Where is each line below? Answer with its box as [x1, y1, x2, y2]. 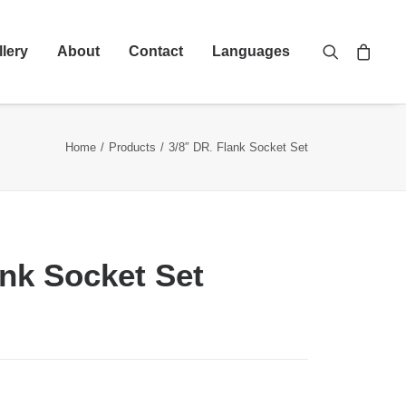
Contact [129, 43, 183, 59]
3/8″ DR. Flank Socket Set [169, 140, 308, 154]
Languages [212, 43, 290, 59]
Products [109, 140, 156, 154]
